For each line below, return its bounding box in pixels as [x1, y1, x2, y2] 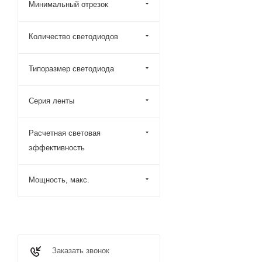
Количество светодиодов [29, 32, 118, 41]
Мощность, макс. [29, 175, 89, 184]
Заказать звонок [52, 246, 109, 255]
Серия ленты [29, 96, 74, 105]
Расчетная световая [29, 129, 101, 137]
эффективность [29, 143, 85, 152]
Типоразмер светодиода [29, 64, 114, 73]
